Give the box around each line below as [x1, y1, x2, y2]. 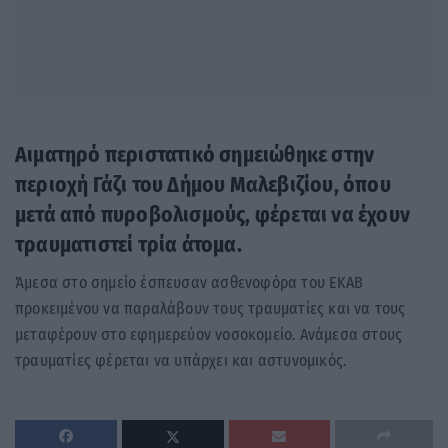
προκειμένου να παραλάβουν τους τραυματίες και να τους [15, 299, 406, 319]
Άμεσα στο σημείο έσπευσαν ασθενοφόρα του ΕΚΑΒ [15, 273, 364, 293]
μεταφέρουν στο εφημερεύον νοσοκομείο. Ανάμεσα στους [15, 325, 403, 345]
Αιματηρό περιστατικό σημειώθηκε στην [15, 141, 375, 168]
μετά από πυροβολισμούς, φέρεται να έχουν [15, 201, 411, 228]
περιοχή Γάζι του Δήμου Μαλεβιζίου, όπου [15, 171, 391, 198]
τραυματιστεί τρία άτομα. [15, 231, 242, 258]
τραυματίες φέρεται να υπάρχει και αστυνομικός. [15, 351, 347, 371]
